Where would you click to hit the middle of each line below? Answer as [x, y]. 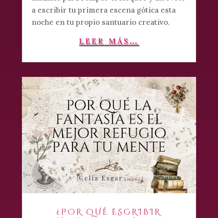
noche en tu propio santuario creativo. [100, 22]
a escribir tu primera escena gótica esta [103, 10]
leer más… [109, 40]
